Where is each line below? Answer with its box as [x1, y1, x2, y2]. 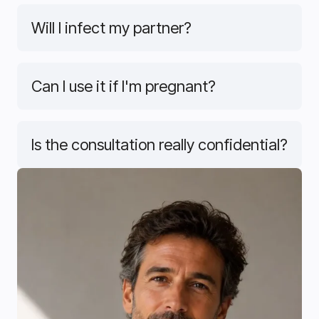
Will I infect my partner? [31, 19, 192, 38]
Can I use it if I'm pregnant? [31, 77, 216, 96]
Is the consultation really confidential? [31, 135, 288, 155]
